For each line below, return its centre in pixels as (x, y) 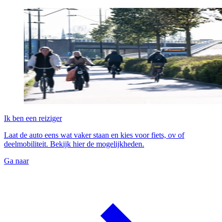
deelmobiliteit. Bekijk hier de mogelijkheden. (74, 144)
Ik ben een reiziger (33, 118)
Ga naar (16, 161)
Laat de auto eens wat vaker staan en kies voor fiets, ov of (94, 135)
